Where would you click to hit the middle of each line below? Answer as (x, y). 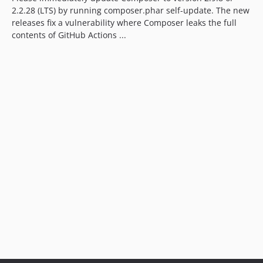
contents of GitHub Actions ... (69, 35)
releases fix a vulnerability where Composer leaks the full (124, 23)
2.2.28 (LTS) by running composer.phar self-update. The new (131, 10)
